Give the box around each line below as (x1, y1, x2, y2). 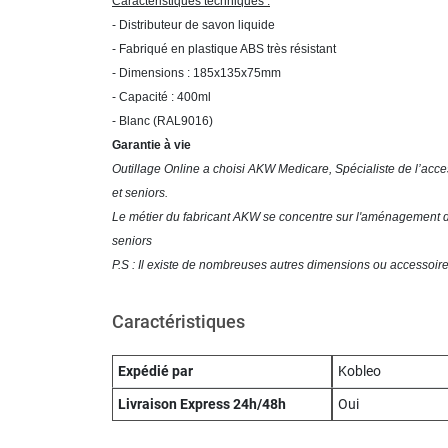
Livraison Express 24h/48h (118, 395, 286, 413)
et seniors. (112, 185, 168, 200)
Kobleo (337, 362, 381, 380)
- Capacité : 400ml (112, 89, 211, 104)
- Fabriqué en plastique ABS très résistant (112, 41, 336, 56)
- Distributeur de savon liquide (112, 17, 275, 32)
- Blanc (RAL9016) (112, 113, 213, 128)
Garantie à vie (112, 137, 191, 152)
